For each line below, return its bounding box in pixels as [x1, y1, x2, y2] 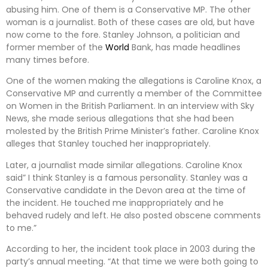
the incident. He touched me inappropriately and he [6, 196, 224, 209]
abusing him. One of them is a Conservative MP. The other [6, 4, 251, 16]
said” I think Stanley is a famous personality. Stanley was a [6, 171, 248, 184]
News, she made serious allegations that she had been [6, 112, 234, 125]
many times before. [6, 54, 89, 66]
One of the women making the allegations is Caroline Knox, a [6, 75, 261, 87]
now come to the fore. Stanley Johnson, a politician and [6, 29, 240, 41]
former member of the [6, 41, 105, 54]
